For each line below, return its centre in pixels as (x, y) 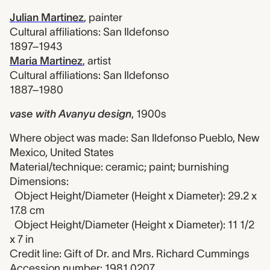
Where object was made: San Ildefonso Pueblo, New (134, 138)
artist (99, 61)
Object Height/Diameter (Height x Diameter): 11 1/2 (134, 225)
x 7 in (22, 239)
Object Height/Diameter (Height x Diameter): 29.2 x (136, 196)
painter (105, 17)
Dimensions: (39, 181)
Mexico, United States (62, 152)
